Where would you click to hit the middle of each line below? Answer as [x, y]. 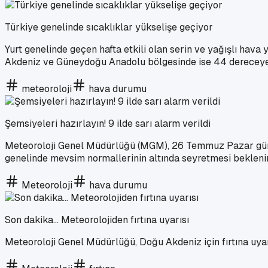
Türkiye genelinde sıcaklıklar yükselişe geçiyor [109, 27]
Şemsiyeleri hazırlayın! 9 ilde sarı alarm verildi [108, 123]
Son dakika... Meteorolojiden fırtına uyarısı [97, 220]
